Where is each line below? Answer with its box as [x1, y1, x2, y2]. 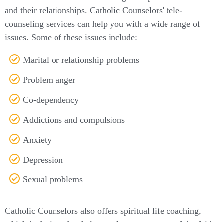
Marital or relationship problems [23, 55, 140, 65]
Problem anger [23, 75, 76, 85]
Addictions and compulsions [23, 115, 125, 125]
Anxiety [23, 135, 52, 145]
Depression [23, 155, 63, 165]
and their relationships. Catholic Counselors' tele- [5, 5, 182, 16]
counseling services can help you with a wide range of [5, 19, 200, 29]
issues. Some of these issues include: [5, 32, 137, 43]
